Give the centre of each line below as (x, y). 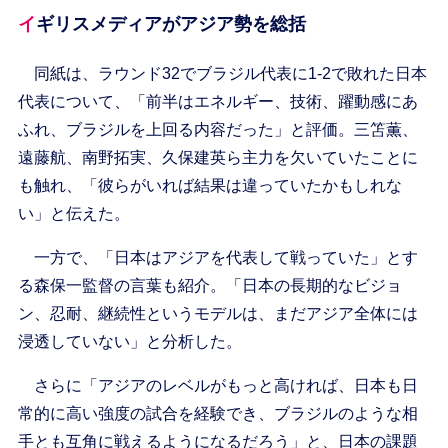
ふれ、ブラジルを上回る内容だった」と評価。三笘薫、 (217, 130)
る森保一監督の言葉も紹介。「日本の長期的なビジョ (209, 286)
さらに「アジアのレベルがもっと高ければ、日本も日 (217, 386)
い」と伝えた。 (73, 214)
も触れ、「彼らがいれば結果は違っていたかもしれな (209, 186)
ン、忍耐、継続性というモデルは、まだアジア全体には (217, 314)
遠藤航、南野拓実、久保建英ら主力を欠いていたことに (217, 158)
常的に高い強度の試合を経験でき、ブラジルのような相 (217, 414)
